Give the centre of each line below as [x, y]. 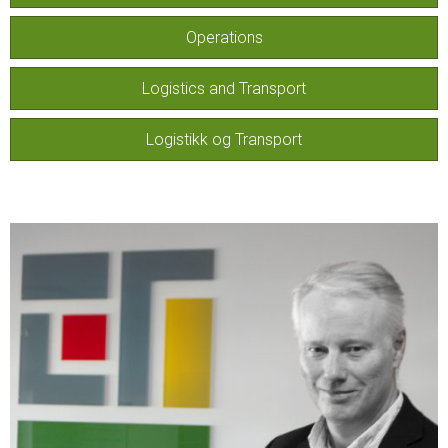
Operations [224, 37]
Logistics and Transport [224, 88]
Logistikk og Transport [224, 139]
